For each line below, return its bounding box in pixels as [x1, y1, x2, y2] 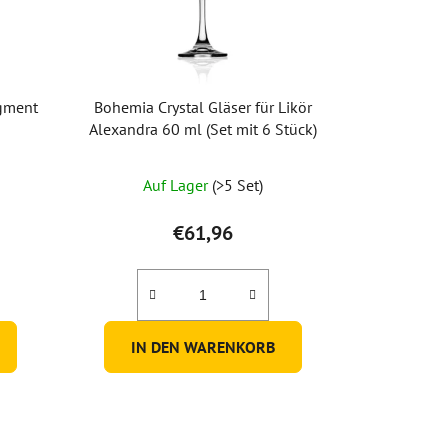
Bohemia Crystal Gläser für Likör [93, 97, 312, 118]
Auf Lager [142, 175, 212, 196]
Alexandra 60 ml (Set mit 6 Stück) [88, 119, 317, 140]
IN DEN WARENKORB [130, 337, 275, 358]
